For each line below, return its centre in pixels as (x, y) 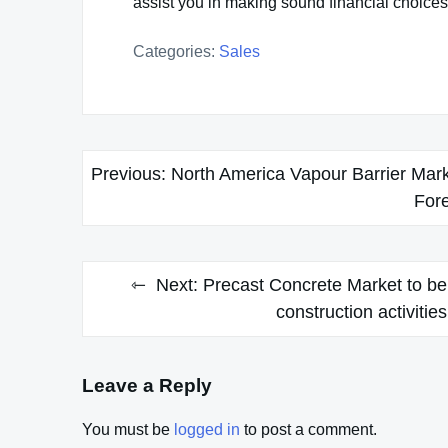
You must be (128, 430)
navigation (141, 202)
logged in (207, 430)
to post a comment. (308, 430)
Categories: (174, 51)
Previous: (128, 173)
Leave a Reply (147, 385)
